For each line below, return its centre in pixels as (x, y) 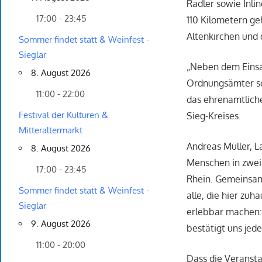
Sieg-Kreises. (214, 116)
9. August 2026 (61, 224)
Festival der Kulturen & (63, 115)
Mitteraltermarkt (51, 130)
